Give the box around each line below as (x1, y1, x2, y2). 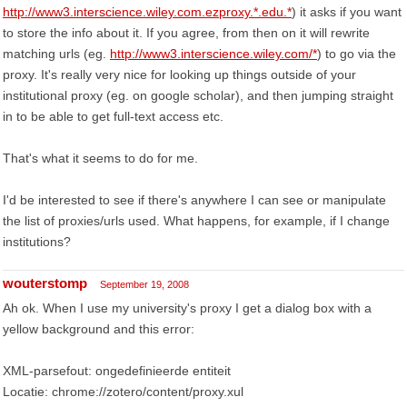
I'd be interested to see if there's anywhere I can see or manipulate (3, 193, 386, 207)
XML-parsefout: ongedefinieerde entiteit (3, 363, 231, 378)
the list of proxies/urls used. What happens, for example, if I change (3, 213, 390, 228)
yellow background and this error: (3, 322, 194, 336)
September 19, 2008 (100, 279, 189, 290)
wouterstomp (3, 275, 87, 291)
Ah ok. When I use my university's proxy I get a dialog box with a (3, 301, 372, 315)
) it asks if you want (292, 5, 402, 19)
